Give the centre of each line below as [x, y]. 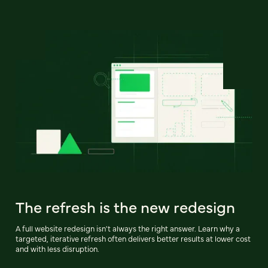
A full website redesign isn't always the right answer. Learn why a [128, 228]
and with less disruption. [57, 248]
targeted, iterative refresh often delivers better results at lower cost [133, 238]
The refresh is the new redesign [125, 206]
